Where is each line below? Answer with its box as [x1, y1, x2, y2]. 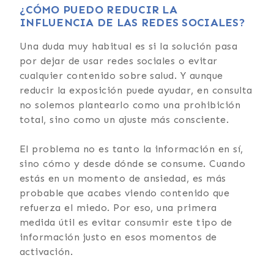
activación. [20, 245, 73, 257]
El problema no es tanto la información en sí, [20, 143, 243, 155]
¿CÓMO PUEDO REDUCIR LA [20, 2, 177, 17]
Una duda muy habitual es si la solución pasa [20, 40, 238, 52]
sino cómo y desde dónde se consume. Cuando [20, 157, 246, 169]
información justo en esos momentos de [20, 231, 217, 243]
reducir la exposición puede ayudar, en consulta [20, 84, 253, 96]
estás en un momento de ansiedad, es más [20, 172, 226, 184]
